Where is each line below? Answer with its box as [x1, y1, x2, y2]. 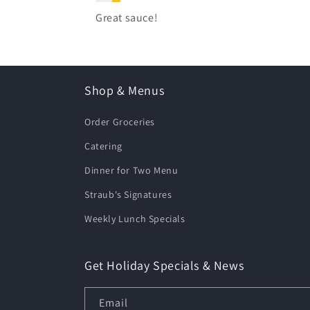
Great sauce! [95, 10, 158, 25]
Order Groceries [84, 116, 155, 128]
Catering [84, 140, 122, 152]
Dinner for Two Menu [84, 164, 179, 176]
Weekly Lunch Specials [84, 212, 185, 225]
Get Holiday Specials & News [84, 257, 244, 273]
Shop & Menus [84, 82, 165, 98]
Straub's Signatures [84, 188, 172, 201]
